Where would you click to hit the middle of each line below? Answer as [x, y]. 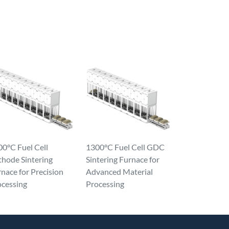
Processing [105, 184]
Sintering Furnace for [123, 159]
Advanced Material [119, 171]
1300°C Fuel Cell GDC [125, 147]
